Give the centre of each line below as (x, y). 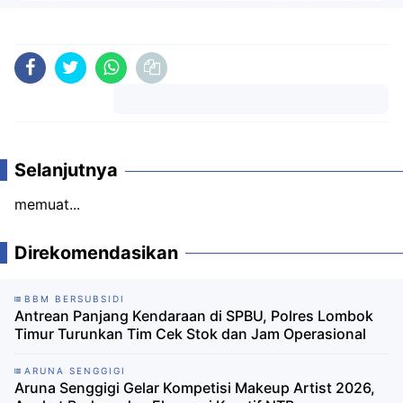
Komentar (251, 130)
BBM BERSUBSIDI (75, 299)
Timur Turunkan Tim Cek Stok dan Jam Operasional (190, 334)
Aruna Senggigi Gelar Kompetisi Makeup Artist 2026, (195, 388)
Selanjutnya (66, 170)
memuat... (47, 205)
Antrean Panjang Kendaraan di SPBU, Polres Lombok (194, 316)
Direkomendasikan (96, 253)
